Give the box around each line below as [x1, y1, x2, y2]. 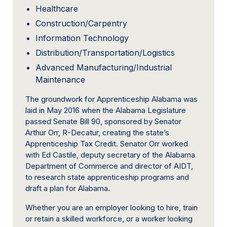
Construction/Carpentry [35, 18, 127, 29]
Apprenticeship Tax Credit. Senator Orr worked [25, 139, 188, 149]
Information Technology [35, 33, 129, 44]
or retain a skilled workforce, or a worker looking [25, 214, 193, 224]
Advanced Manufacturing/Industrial [35, 62, 172, 73]
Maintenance [35, 74, 85, 85]
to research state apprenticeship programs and [25, 172, 189, 182]
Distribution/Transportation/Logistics [35, 48, 175, 58]
